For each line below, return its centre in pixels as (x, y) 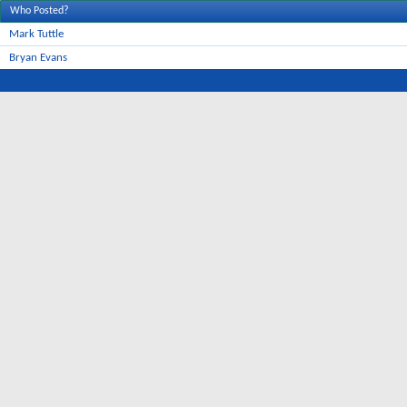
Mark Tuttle (36, 34)
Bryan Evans (38, 58)
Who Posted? (40, 11)
